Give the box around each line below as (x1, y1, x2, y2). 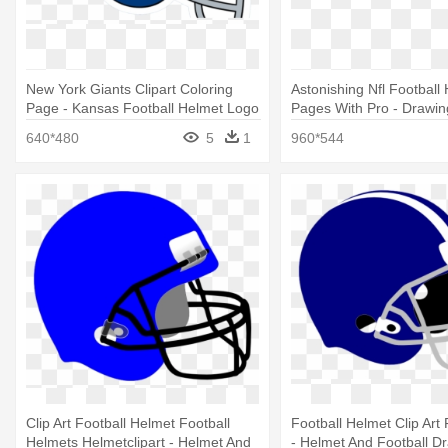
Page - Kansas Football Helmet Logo (26, 99, 259, 116)
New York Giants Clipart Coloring (26, 80, 233, 97)
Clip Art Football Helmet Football (26, 415, 230, 432)
